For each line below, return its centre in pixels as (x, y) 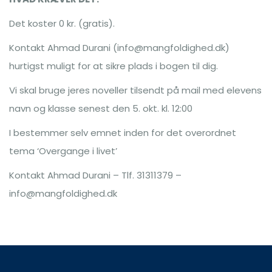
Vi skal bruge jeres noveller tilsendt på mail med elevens (135, 90)
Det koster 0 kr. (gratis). (62, 23)
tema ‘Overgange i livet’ (63, 151)
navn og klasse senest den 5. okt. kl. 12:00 (101, 108)
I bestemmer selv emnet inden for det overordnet (123, 133)
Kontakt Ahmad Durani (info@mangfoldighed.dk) (119, 48)
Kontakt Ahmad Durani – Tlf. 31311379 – (95, 175)
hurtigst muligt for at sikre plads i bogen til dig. (114, 66)
